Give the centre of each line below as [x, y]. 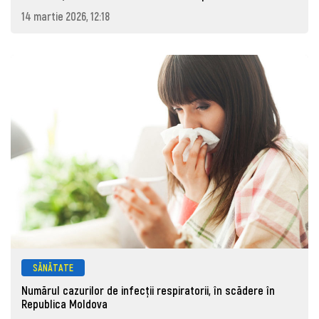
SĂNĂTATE [53, 267]
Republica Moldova [64, 304]
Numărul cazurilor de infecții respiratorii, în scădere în [148, 291]
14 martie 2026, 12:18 [66, 16]
